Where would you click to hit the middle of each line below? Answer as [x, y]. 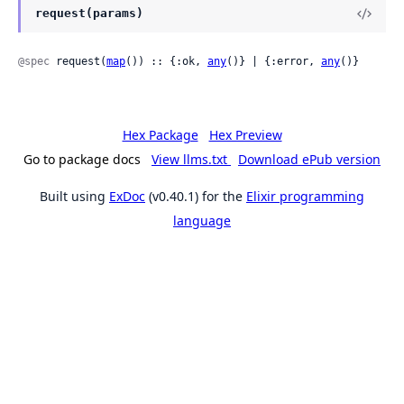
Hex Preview [245, 134]
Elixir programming [305, 196]
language [202, 220]
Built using [74, 196]
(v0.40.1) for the [196, 196]
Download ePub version [309, 159]
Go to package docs [82, 159]
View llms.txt [191, 159]
